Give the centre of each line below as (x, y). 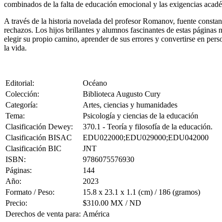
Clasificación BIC (33, 149)
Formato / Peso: (30, 192)
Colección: (22, 94)
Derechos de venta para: (43, 214)
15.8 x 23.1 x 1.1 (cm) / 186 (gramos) (141, 192)
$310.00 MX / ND (112, 203)
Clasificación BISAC (39, 138)
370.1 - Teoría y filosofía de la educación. (148, 127)
